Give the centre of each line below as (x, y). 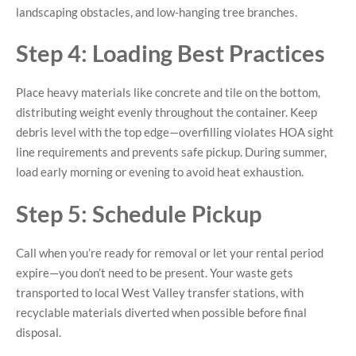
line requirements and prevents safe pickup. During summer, (171, 152)
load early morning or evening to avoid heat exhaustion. (160, 172)
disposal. (39, 332)
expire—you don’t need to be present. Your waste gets (155, 272)
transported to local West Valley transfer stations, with (160, 292)
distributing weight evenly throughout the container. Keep (166, 112)
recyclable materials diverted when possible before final (161, 312)
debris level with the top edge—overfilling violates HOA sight (175, 132)
